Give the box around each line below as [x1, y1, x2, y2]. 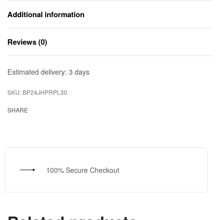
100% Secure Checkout [46, 165, 119, 175]
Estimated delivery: [7, 66, 67, 77]
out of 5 [195, 46, 217, 54]
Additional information [7, 9, 84, 20]
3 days [69, 66, 89, 77]
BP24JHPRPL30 [23, 88, 67, 97]
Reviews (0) [7, 36, 47, 48]
